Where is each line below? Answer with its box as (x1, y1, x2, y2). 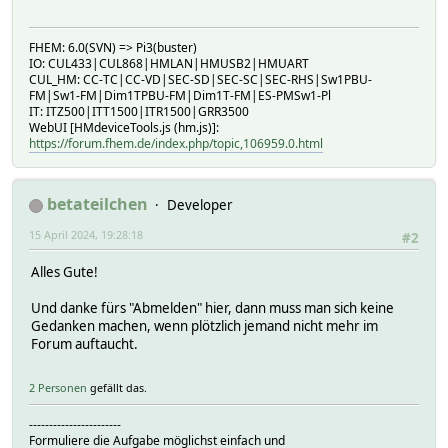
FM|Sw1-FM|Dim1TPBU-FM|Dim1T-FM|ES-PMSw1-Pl (29, 87, 331, 105)
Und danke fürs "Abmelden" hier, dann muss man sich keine (31, 299, 394, 318)
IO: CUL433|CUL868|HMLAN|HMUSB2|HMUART (29, 55, 309, 73)
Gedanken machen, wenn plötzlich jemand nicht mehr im (31, 317, 378, 336)
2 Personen (29, 379, 87, 395)
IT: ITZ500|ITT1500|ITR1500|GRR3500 (29, 103, 249, 121)
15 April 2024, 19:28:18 (29, 227, 143, 243)
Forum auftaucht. (31, 335, 138, 354)
